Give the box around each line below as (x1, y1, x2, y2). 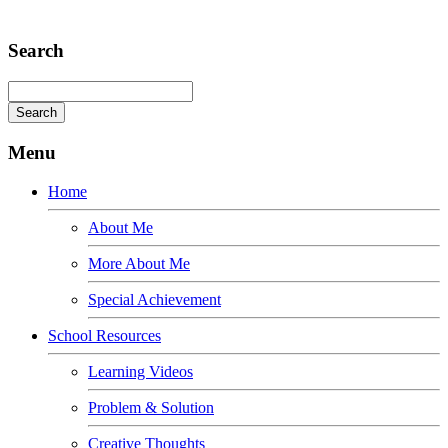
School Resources (48, 326, 161, 344)
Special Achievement (88, 290, 221, 308)
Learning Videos (88, 362, 193, 380)
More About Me (88, 254, 190, 272)
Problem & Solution (88, 398, 214, 416)
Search (8, 40, 64, 62)
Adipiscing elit (30, 5, 114, 21)
